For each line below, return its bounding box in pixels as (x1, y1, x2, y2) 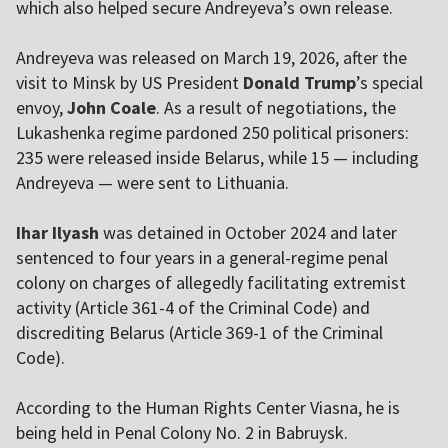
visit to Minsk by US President (16, 71, 243, 95)
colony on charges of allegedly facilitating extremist (16, 271, 406, 295)
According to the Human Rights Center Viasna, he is (16, 396, 400, 420)
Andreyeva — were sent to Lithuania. (16, 171, 289, 195)
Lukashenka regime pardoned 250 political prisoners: (16, 121, 409, 145)
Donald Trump (243, 71, 356, 95)
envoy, (16, 96, 67, 120)
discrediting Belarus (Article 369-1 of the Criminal (16, 321, 383, 345)
